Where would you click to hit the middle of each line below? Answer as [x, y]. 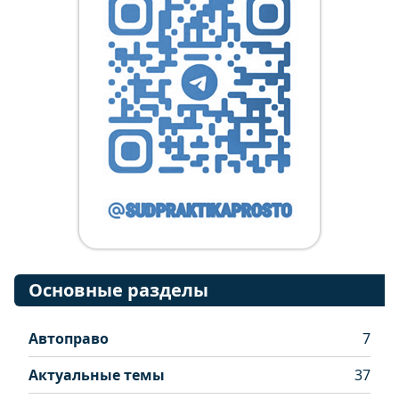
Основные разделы [118, 290]
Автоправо [69, 338]
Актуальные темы [97, 375]
